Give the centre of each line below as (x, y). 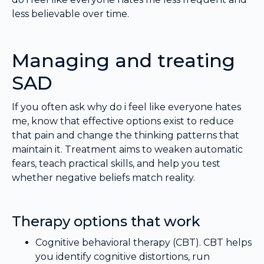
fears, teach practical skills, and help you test (116, 164)
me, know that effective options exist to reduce (123, 121)
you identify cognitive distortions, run (123, 257)
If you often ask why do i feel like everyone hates (126, 107)
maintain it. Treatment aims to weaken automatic (127, 150)
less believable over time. (70, 14)
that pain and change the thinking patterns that (126, 136)
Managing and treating (123, 61)
